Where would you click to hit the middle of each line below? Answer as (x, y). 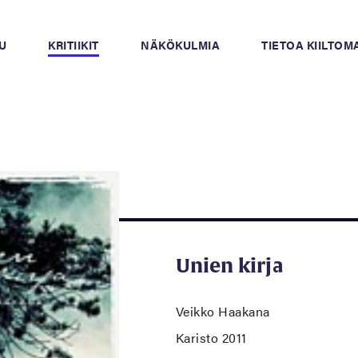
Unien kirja (230, 265)
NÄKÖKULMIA (181, 45)
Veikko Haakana (223, 311)
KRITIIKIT (74, 45)
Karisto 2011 (211, 338)
